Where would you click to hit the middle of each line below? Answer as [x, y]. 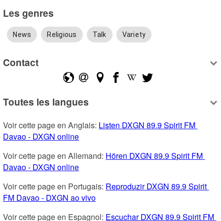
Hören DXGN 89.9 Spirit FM [154, 155]
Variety [134, 34]
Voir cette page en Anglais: [51, 125]
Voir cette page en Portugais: [55, 186]
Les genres [29, 13]
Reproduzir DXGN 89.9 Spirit [156, 186]
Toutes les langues [46, 101]
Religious [62, 34]
